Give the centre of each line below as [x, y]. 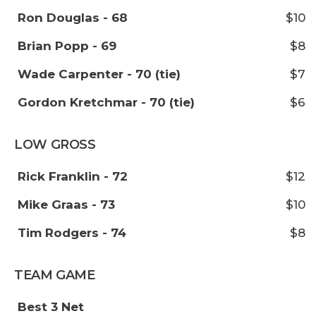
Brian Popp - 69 [67, 46]
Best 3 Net [51, 307]
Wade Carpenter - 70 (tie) [99, 74]
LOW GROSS [55, 145]
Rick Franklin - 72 [73, 176]
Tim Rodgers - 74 [72, 233]
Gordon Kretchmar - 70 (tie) [106, 102]
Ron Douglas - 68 [73, 18]
